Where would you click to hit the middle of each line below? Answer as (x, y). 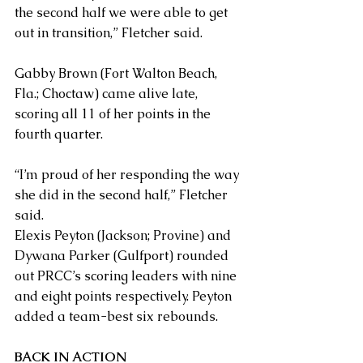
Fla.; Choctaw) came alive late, (108, 93)
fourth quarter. (59, 134)
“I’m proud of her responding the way (128, 174)
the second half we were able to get (123, 12)
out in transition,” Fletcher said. (109, 32)
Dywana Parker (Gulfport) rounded (123, 255)
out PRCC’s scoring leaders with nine (127, 275)
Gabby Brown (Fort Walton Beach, (117, 73)
